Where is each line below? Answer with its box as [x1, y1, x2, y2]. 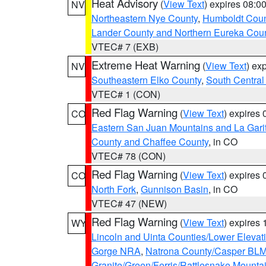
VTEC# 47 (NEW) [91, 197, 167, 210]
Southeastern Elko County [91, 73, 201, 87]
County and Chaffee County [91, 135, 208, 148]
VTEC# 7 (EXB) [91, 40, 159, 53]
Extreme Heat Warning [91, 57, 200, 72]
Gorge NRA [91, 244, 141, 258]
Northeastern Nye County [91, 11, 198, 25]
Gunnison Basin [141, 182, 208, 196]
